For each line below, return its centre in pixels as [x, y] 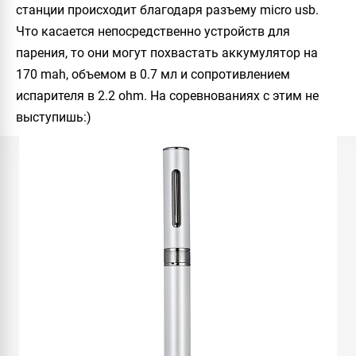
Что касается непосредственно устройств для [153, 31]
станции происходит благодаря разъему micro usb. [167, 10]
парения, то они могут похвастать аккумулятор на [167, 53]
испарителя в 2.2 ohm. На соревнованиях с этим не [167, 96]
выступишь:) [54, 117]
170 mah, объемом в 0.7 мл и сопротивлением [153, 74]
